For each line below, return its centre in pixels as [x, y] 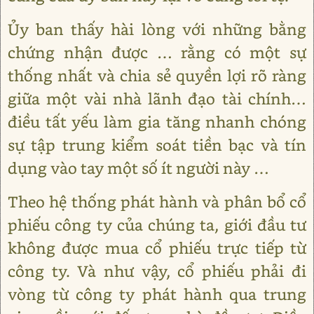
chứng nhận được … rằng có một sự [157, 52]
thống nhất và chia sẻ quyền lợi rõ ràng [157, 75]
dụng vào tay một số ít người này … [138, 168]
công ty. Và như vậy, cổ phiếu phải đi [157, 271]
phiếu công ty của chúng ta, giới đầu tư [157, 225]
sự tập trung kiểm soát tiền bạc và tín [157, 145]
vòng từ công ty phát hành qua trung [157, 294]
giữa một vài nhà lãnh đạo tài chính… [157, 98]
